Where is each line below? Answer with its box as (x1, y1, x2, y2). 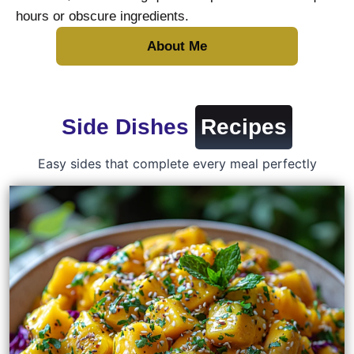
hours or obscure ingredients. (16, 9, 189, 24)
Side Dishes (62, 115, 195, 139)
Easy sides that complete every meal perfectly (37, 156, 317, 171)
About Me (147, 39, 207, 54)
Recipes (201, 115, 287, 139)
